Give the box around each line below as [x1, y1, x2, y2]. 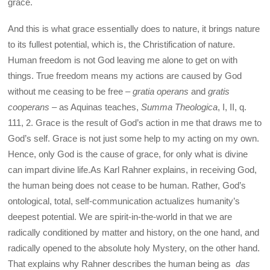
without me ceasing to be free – [8, 86, 133, 97]
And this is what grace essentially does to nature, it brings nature [8, 24, 260, 34]
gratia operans [133, 86, 189, 97]
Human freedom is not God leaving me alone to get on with [8, 55, 238, 66]
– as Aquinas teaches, [49, 102, 142, 113]
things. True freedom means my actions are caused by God [8, 71, 242, 81]
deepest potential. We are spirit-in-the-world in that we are [8, 212, 233, 222]
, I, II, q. [218, 102, 247, 113]
